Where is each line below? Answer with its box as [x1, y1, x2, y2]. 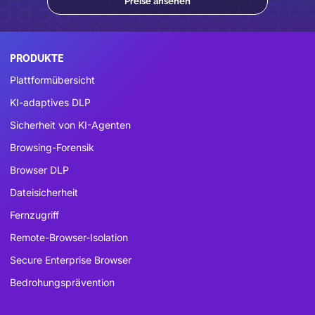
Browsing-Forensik [10, 141, 94, 153]
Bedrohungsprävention [10, 276, 115, 288]
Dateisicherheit [10, 186, 78, 198]
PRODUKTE [10, 53, 63, 64]
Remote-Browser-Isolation [10, 231, 128, 243]
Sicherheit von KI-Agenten [10, 118, 131, 131]
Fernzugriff [10, 208, 59, 221]
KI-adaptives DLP [10, 96, 91, 108]
